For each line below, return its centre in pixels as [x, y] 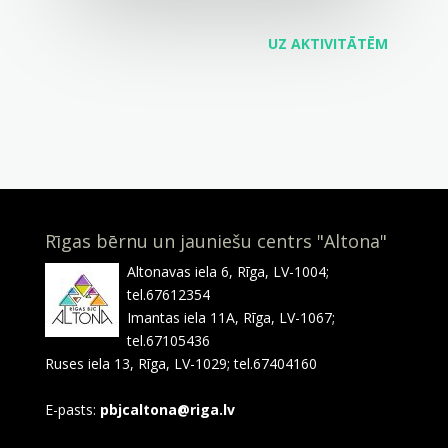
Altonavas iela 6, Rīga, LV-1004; [227, 272]
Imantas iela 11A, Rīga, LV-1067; [230, 318]
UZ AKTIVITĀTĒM [328, 44]
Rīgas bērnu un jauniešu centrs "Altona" [215, 241]
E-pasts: [72, 410]
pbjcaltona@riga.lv [167, 410]
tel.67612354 [168, 295]
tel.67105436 [168, 341]
